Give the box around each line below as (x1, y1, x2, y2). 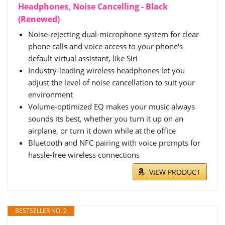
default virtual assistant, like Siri (28, 53, 138, 63)
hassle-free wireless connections (28, 150, 140, 160)
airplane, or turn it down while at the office (28, 126, 176, 136)
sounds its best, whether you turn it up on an (28, 114, 183, 124)
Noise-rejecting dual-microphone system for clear (28, 29, 199, 39)
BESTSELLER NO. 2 (15, 206, 67, 215)
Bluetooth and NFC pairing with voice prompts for (28, 138, 200, 148)
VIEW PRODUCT (149, 167, 200, 177)
